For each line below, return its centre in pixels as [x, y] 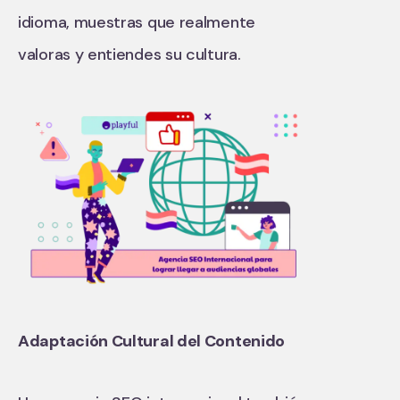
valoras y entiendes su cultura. [129, 54]
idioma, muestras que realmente [137, 22]
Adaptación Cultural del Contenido [152, 341]
